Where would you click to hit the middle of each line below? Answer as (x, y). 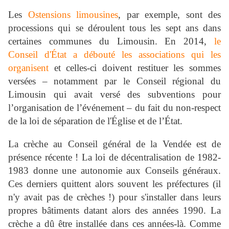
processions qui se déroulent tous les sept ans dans (114, 28)
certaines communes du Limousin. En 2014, (111, 41)
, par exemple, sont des (169, 15)
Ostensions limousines (73, 15)
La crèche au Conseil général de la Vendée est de (114, 144)
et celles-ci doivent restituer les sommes (135, 68)
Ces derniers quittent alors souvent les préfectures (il (114, 184)
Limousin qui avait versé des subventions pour (114, 95)
